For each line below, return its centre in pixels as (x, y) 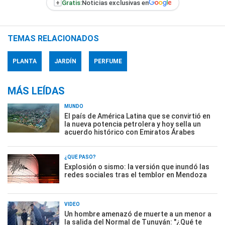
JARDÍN (65, 61)
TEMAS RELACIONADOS (53, 38)
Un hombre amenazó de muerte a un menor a (138, 214)
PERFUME (108, 61)
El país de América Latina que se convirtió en (137, 116)
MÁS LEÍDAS (36, 91)
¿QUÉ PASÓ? (80, 157)
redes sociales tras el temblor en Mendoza (136, 175)
